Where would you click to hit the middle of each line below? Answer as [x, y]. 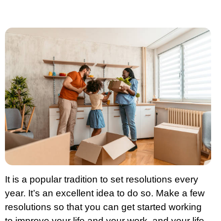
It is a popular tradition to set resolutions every [102, 179]
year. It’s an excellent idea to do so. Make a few [105, 193]
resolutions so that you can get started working [103, 207]
